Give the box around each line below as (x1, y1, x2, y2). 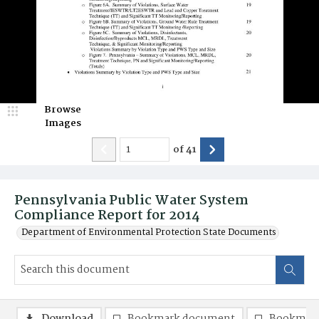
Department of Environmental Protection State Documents (21, 225, 276, 240)
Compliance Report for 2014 (14, 205, 199, 226)
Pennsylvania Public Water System (14, 190, 249, 211)
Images (44, 115, 81, 131)
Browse (44, 102, 81, 117)
